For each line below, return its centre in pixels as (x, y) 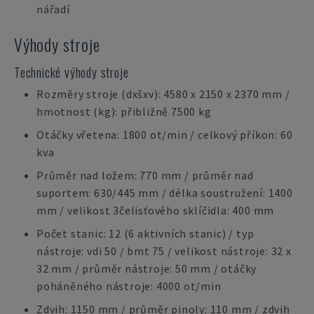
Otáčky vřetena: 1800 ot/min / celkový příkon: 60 (165, 135)
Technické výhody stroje (71, 72)
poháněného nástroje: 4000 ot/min (129, 286)
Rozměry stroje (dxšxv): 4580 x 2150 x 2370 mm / (163, 94)
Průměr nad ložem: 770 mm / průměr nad (145, 175)
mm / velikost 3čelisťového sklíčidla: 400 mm (156, 210)
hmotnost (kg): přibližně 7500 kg (124, 111)
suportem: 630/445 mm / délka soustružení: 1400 (165, 193)
